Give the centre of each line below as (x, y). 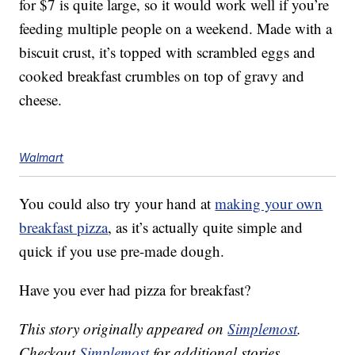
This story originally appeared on (124, 329)
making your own (269, 204)
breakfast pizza (64, 227)
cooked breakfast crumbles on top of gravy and (162, 76)
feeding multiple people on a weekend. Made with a (176, 29)
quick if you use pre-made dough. (122, 251)
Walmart (42, 158)
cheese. (41, 100)
